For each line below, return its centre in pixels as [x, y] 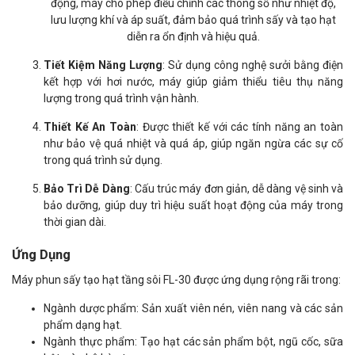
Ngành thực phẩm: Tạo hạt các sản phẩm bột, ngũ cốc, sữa [193, 342]
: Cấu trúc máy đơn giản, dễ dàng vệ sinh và [237, 189]
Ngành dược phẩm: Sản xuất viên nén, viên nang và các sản [193, 308]
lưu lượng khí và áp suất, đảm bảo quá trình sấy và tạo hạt [193, 20]
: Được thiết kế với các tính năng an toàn [240, 127]
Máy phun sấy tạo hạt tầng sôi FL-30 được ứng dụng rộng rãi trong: [176, 280]
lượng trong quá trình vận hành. [121, 98]
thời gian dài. [75, 222]
